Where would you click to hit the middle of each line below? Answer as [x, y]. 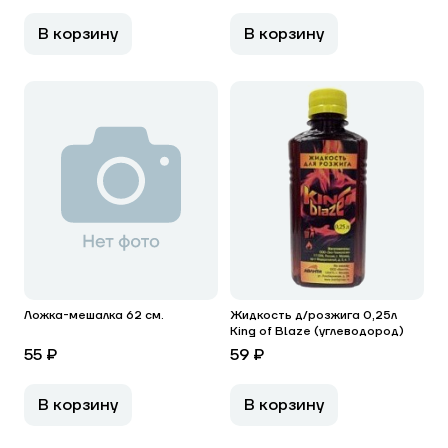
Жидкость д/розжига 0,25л [313, 315]
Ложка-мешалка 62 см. [94, 315]
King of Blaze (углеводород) [317, 331]
